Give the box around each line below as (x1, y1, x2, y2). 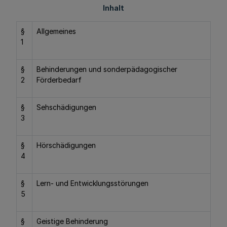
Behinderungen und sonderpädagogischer (36, 65, 177, 73)
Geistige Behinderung (36, 217, 108, 225)
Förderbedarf (36, 75, 82, 84)
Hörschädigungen (36, 141, 96, 149)
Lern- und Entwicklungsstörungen (36, 179, 148, 187)
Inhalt (103, 4, 124, 12)
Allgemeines (36, 27, 76, 35)
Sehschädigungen (36, 103, 96, 111)
